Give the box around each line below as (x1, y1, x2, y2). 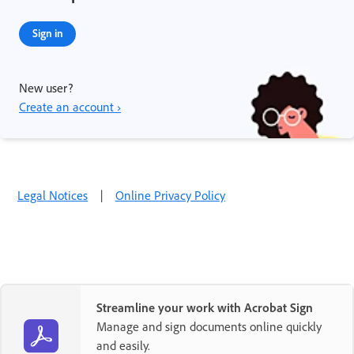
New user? (19, 79, 73, 96)
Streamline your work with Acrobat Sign (96, 299, 313, 315)
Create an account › (19, 98, 121, 115)
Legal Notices (17, 186, 88, 203)
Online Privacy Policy (115, 186, 225, 203)
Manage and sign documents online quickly (96, 318, 322, 334)
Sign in (32, 25, 63, 40)
